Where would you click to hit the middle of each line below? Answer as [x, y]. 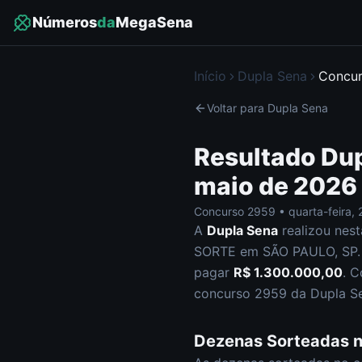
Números [65, 22]
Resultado [257, 157]
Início [210, 76]
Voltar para [237, 108]
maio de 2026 [276, 186]
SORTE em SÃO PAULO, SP [276, 251]
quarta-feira [320, 211]
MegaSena [154, 22]
